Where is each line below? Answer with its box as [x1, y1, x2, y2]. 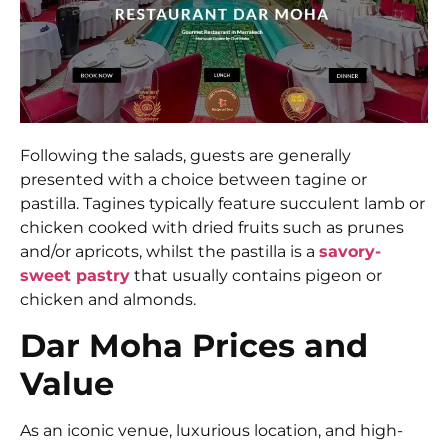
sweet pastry [20, 266, 130, 286]
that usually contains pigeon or [130, 266, 382, 286]
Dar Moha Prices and [20, 325, 368, 365]
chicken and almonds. [20, 290, 196, 310]
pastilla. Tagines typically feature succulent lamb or [20, 194, 425, 214]
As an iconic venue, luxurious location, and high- [20, 420, 403, 440]
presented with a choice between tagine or [20, 170, 367, 190]
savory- [319, 242, 381, 262]
